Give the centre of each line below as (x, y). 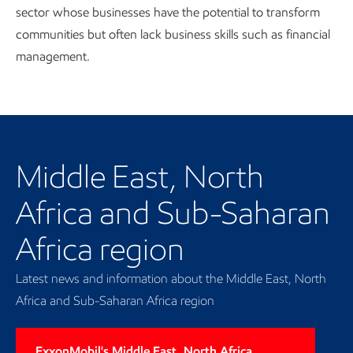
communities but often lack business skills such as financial (173, 34)
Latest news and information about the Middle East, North (171, 279)
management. (53, 56)
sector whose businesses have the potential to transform (168, 12)
